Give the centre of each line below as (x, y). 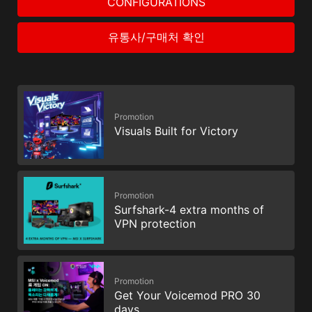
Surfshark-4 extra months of (189, 210)
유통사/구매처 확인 (156, 37)
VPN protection (155, 224)
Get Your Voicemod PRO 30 (187, 295)
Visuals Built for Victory (176, 131)
